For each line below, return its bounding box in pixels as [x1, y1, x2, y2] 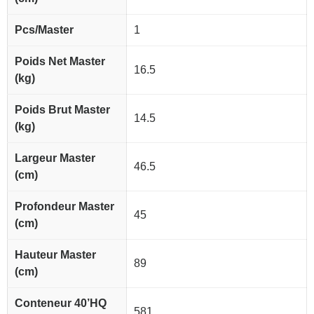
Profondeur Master [15, 200, 114, 213]
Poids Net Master [15, 55, 105, 68]
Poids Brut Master [15, 104, 110, 116]
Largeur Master [15, 152, 95, 165]
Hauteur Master [15, 249, 96, 261]
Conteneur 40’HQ [15, 297, 107, 310]
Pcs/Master [15, 24, 74, 36]
